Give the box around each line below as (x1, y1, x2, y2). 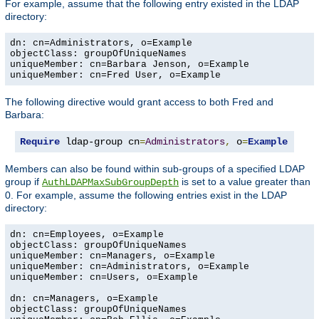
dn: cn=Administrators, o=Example (10, 37, 192, 48)
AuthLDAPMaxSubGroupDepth (42, 176, 179, 188)
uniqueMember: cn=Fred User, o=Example (10, 69, 221, 80)
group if (5, 175, 42, 187)
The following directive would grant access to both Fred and (5, 95, 273, 108)
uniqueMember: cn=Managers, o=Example (10, 250, 215, 261)
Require (20, 135, 60, 147)
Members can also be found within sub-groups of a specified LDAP (5, 162, 305, 174)
